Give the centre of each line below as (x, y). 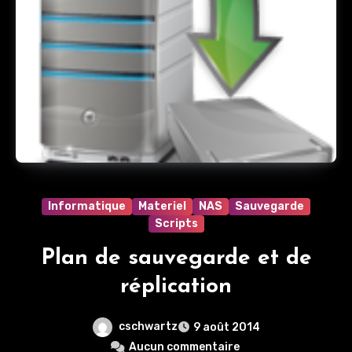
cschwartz (148, 327)
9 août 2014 (227, 327)
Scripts (176, 224)
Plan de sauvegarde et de (176, 259)
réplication (176, 287)
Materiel (162, 207)
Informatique (87, 207)
